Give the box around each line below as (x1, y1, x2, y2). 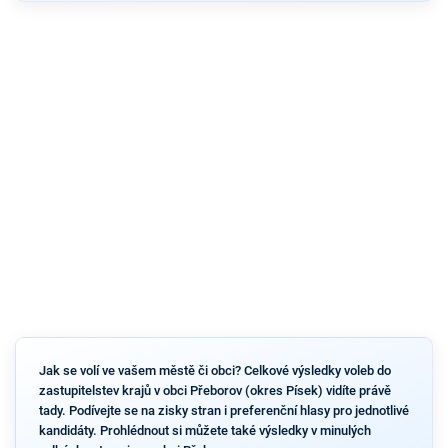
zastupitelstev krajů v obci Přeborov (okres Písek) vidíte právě (38, 382, 391, 398)
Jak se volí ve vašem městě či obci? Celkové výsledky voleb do (38, 362, 391, 378)
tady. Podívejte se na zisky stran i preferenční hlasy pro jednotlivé (38, 402, 409, 418)
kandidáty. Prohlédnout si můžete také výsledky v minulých (38, 422, 371, 438)
